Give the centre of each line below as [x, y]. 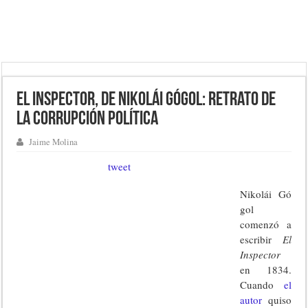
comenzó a [266, 224]
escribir [261, 239]
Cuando [257, 285]
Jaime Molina [54, 142]
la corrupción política [88, 120]
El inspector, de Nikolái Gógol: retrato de [146, 100]
